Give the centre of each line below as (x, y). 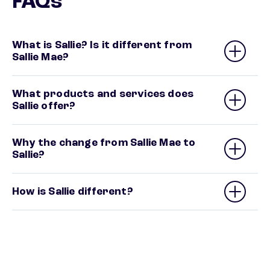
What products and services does (103, 94)
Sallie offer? (44, 106)
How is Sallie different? (73, 192)
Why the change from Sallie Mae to (104, 143)
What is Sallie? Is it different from (102, 46)
